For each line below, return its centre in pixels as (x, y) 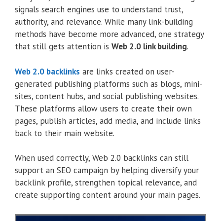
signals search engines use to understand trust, (99, 10)
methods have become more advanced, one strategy (109, 34)
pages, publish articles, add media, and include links (108, 121)
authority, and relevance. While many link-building (104, 22)
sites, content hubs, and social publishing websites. (107, 96)
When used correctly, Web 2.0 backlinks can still (102, 158)
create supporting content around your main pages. (108, 195)
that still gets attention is (63, 47)
